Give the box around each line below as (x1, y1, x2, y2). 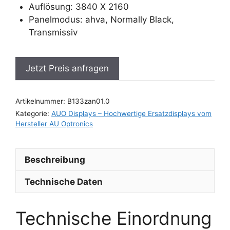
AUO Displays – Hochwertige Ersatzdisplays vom (51, 109, 212, 118)
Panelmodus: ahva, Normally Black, (28, 14, 174, 25)
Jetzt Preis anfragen (26, 63, 109, 73)
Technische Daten (25, 176, 103, 187)
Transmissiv (28, 27, 78, 37)
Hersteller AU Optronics (15, 120, 93, 128)
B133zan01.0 (67, 97, 110, 105)
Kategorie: (15, 109, 51, 118)
